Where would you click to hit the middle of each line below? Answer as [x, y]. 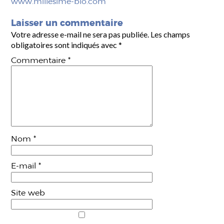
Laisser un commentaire [67, 23]
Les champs [170, 34]
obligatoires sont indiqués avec [65, 45]
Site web [28, 193]
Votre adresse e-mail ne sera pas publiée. [80, 34]
